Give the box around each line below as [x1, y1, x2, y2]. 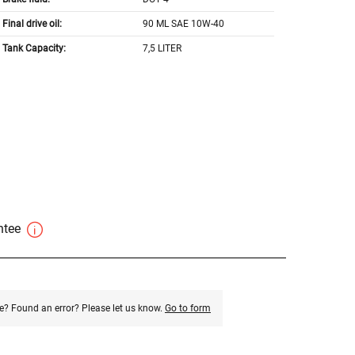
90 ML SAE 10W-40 [143, 18, 225, 30]
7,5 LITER [143, 43, 182, 55]
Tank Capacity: [2, 43, 66, 55]
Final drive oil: [2, 18, 62, 30]
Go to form [164, 303, 211, 315]
